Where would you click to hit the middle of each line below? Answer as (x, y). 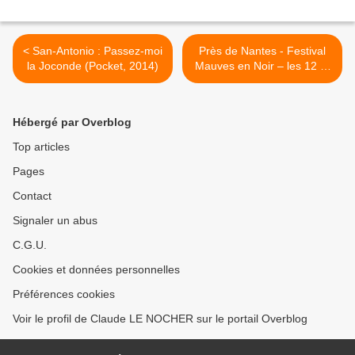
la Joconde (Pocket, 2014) (93, 66)
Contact (32, 196)
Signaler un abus (55, 221)
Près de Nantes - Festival (262, 51)
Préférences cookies (64, 294)
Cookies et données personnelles (96, 270)
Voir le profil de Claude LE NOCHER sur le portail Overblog (160, 319)
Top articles (41, 147)
